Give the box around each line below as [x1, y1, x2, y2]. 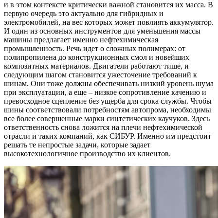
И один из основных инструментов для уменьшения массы [4, 26, 200, 35]
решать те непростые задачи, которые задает [4, 140, 150, 149]
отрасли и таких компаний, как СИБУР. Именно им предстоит [4, 131, 211, 140]
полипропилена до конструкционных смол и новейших [4, 53, 189, 61]
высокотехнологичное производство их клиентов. [4, 149, 171, 158]
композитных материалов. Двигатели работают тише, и [4, 61, 189, 70]
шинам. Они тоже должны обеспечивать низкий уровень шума [4, 79, 214, 88]
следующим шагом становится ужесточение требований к [4, 70, 197, 79]
